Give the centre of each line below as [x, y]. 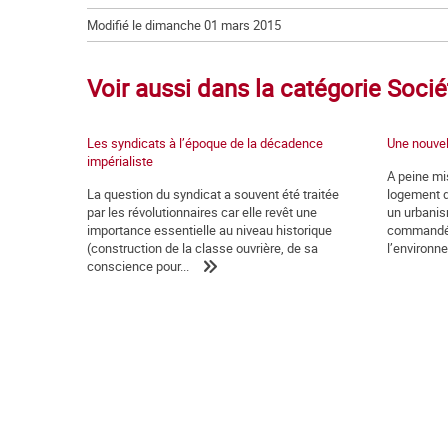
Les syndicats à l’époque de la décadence [205, 143]
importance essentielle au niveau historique [209, 230]
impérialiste [120, 161]
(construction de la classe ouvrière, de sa [202, 248]
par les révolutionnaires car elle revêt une [202, 212]
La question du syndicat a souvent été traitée [213, 194]
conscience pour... [138, 266]
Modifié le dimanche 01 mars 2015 [184, 25]
